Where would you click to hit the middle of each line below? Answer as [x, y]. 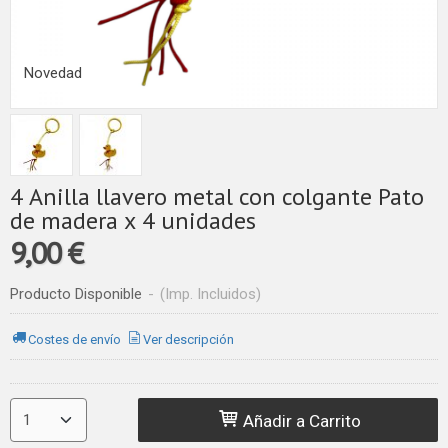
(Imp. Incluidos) [210, 293]
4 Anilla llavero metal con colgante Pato [217, 196]
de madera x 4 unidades [133, 220]
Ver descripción [189, 339]
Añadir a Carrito [300, 420]
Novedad [53, 72]
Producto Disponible [76, 293]
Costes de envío [75, 339]
